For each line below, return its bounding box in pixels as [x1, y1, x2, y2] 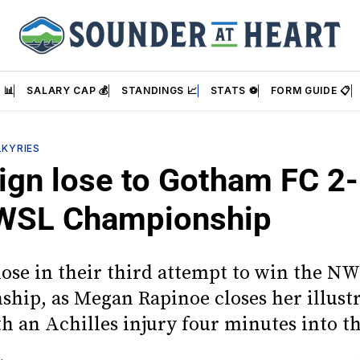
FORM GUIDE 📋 [270, 84, 351, 96]
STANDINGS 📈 [121, 84, 198, 96]
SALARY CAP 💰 [27, 84, 108, 96]
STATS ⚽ [210, 84, 258, 96]
